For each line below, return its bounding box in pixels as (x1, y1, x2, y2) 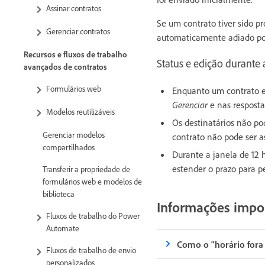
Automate (46, 223, 81, 234)
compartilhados (43, 142, 95, 153)
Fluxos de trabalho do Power (46, 211, 140, 221)
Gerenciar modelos (43, 130, 105, 140)
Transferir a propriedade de (43, 164, 130, 174)
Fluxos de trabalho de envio (46, 245, 136, 256)
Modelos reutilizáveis (46, 106, 115, 117)
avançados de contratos (24, 62, 107, 72)
